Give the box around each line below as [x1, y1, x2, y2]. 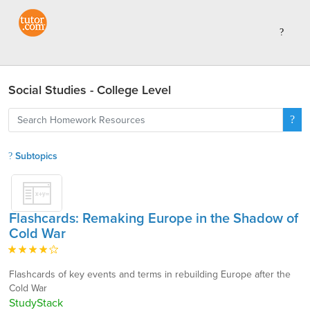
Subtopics [12, 150, 57, 162]
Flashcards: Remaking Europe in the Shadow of [9, 210, 298, 227]
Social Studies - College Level [8, 82, 171, 98]
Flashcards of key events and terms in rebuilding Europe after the [9, 268, 291, 280]
